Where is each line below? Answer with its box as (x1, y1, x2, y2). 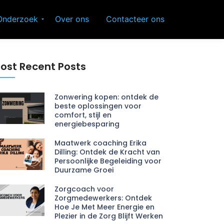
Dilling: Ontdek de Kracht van (54, 147, 160, 157)
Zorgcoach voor (54, 184, 114, 194)
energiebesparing (54, 119, 119, 129)
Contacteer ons (105, 14, 164, 24)
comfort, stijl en (54, 110, 111, 120)
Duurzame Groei (54, 165, 113, 175)
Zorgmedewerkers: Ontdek (54, 193, 152, 203)
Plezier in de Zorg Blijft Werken (54, 211, 163, 221)
